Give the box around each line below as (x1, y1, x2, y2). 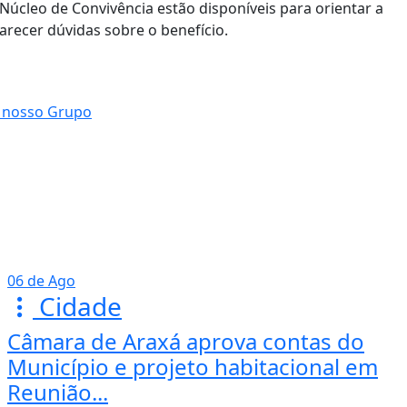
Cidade (33, 289, 122, 324)
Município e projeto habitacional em (7, 352, 378, 382)
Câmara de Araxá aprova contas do (7, 326, 364, 357)
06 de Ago (7, 271, 75, 292)
